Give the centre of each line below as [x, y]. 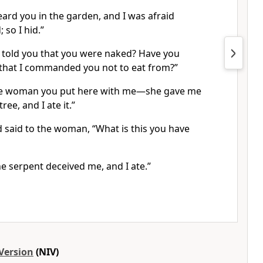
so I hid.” [24, 30]
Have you [158, 53]
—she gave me [169, 91]
